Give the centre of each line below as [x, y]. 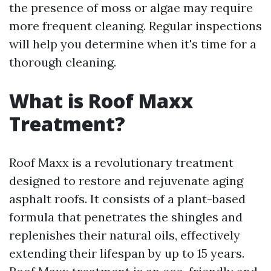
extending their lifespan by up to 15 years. [127, 253]
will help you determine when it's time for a [133, 44]
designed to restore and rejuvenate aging [126, 181]
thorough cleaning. [63, 62]
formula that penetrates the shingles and [126, 217]
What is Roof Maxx [101, 101]
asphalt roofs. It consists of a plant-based [127, 199]
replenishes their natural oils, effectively [125, 235]
